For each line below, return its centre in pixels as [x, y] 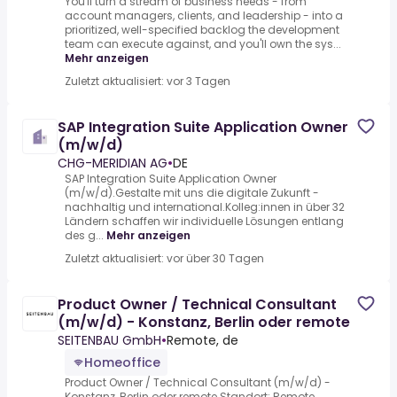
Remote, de [202, 341]
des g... [84, 236]
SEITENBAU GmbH [109, 341]
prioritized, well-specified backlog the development [202, 30]
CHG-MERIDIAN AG [113, 163]
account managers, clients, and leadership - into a [204, 16]
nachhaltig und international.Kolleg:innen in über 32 [205, 207]
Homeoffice [122, 363]
